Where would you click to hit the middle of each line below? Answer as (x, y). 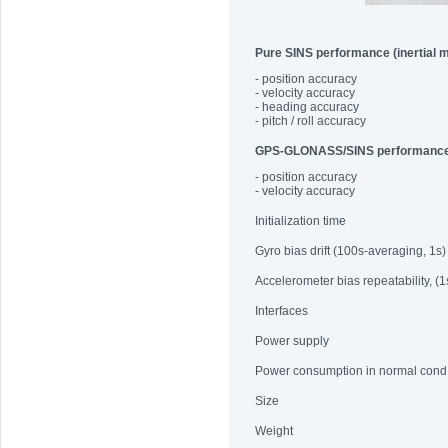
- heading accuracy (307, 107)
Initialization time (300, 221)
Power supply (292, 341)
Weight (274, 431)
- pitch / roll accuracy (310, 121)
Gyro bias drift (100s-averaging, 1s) (350, 251)
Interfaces (281, 311)
